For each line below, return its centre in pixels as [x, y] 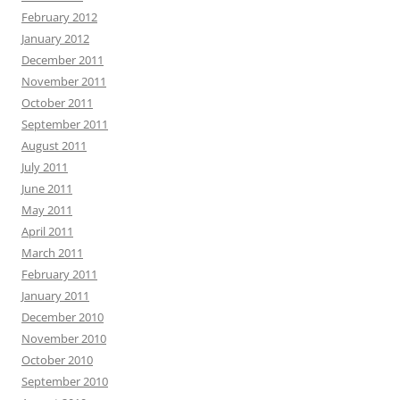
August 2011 [54, 146]
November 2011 [64, 82]
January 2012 [55, 39]
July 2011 [45, 167]
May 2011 [47, 210]
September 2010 [65, 382]
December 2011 [62, 60]
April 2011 [47, 232]
